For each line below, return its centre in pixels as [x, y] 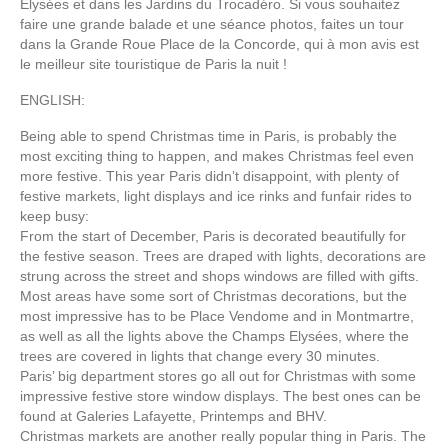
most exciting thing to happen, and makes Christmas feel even [217, 155]
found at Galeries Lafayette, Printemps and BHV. [173, 415]
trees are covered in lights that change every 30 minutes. [200, 355]
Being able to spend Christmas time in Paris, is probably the [208, 135]
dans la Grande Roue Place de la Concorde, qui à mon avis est [219, 43]
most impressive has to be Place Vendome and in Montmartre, [217, 315]
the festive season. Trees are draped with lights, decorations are [223, 255]
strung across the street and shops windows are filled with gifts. [219, 275]
